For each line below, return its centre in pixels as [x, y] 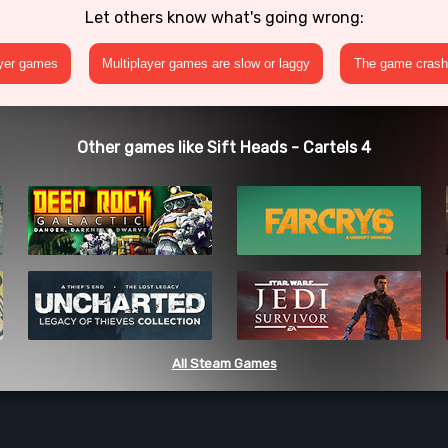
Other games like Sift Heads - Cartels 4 [224, 147]
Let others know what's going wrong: [224, 17]
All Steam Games [224, 364]
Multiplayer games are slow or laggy [205, 64]
